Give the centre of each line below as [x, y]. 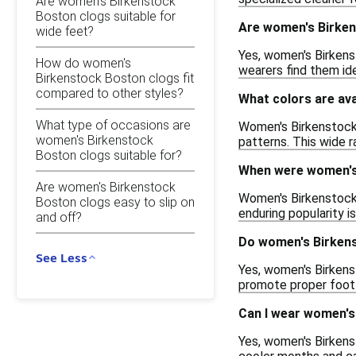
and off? [59, 217]
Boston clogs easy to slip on [115, 202]
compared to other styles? [110, 93]
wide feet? [65, 31]
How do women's [83, 63]
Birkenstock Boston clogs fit [115, 78]
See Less [62, 257]
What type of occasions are [113, 125]
